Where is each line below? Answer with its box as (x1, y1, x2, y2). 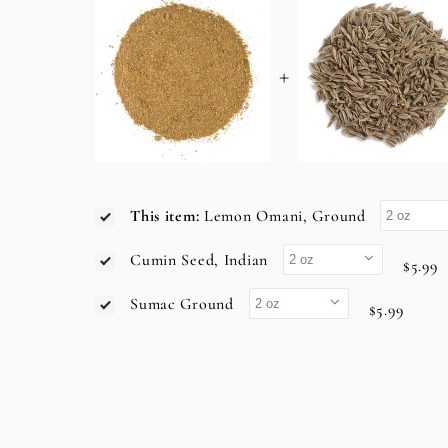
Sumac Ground (130, 294, 239, 315)
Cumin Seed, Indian (130, 250, 273, 271)
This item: (130, 206, 205, 227)
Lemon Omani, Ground (204, 206, 371, 227)
